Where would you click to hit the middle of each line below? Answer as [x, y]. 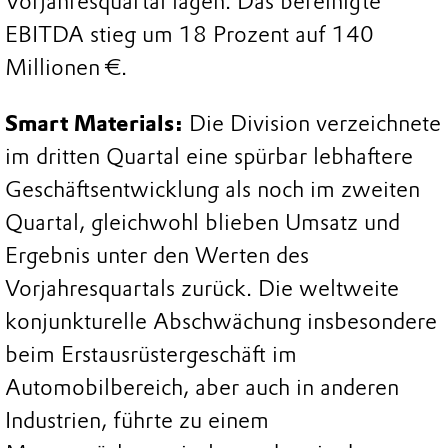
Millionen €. [66, 67]
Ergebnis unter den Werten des [157, 255]
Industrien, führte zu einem [137, 420]
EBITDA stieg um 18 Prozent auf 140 [189, 34]
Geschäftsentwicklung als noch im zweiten [212, 189]
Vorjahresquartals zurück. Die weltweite [202, 288]
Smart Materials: [94, 123]
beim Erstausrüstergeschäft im [151, 354]
